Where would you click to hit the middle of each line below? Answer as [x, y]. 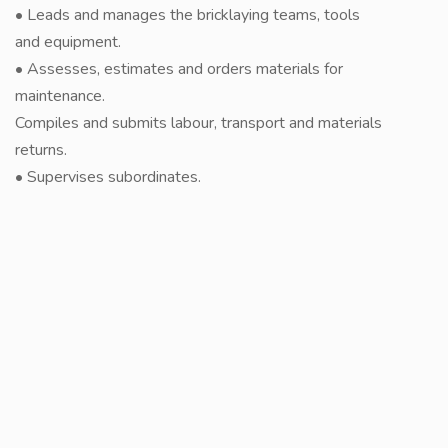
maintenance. [60, 96]
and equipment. [68, 42]
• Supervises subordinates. [108, 177]
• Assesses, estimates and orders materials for [179, 69]
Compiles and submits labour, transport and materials [198, 123]
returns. [41, 150]
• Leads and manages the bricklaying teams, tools [187, 15]
